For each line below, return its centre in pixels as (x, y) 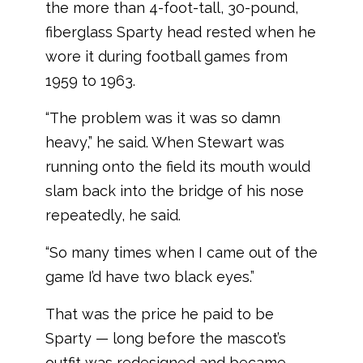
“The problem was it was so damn (163, 117)
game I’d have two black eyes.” (150, 276)
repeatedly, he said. (113, 215)
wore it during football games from (167, 56)
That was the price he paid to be (160, 314)
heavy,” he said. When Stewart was (165, 142)
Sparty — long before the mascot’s (166, 338)
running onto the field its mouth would (178, 166)
